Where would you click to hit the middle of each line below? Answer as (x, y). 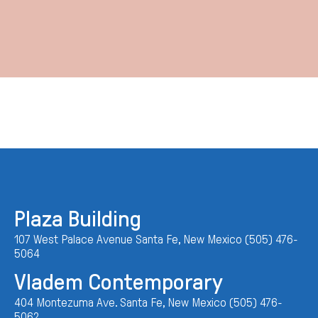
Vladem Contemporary (119, 282)
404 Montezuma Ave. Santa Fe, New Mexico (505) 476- (148, 302)
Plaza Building (78, 219)
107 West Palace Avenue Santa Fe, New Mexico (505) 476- (156, 239)
